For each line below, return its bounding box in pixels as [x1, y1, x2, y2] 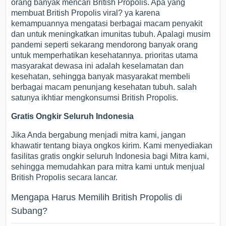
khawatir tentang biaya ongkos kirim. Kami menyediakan [11, 141, 213, 150]
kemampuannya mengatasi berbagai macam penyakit [11, 19, 203, 28]
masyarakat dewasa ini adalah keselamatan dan [11, 61, 184, 70]
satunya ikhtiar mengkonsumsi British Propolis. [11, 93, 179, 102]
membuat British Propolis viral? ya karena [11, 8, 160, 17]
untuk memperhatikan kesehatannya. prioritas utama [11, 50, 198, 60]
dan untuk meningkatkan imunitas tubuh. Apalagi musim [11, 29, 211, 38]
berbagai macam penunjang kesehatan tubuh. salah [11, 82, 197, 91]
